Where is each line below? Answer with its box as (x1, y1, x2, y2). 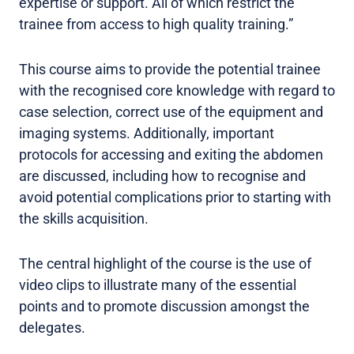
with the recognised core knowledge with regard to (19, 82, 335, 99)
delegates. (19, 319, 85, 336)
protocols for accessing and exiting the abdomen (19, 146, 323, 163)
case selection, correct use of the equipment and (19, 104, 323, 120)
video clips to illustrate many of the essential (19, 277, 296, 293)
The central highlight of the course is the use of (19, 255, 311, 272)
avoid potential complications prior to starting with (19, 189, 331, 205)
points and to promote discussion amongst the (19, 298, 310, 314)
